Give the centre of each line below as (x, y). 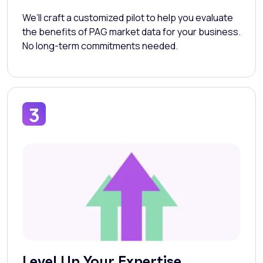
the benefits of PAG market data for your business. (131, 32)
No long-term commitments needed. (100, 46)
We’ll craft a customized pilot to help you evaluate (128, 18)
